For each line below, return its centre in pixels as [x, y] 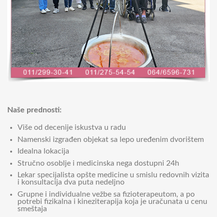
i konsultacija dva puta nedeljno [71, 182]
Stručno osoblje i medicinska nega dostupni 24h [98, 163]
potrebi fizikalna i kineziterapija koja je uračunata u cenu [112, 201]
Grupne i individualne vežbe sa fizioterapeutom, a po [106, 194]
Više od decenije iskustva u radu [71, 127]
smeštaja [32, 209]
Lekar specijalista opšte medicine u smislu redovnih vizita [113, 175]
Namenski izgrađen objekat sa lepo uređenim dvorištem [110, 139]
